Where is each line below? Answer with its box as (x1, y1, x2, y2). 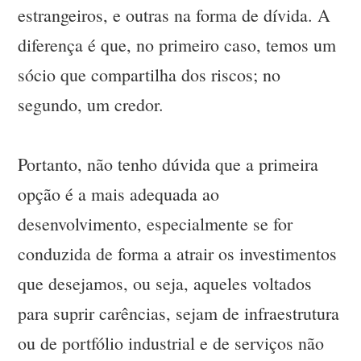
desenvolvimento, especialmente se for (18, 212, 293, 236)
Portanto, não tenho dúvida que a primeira (18, 152, 319, 176)
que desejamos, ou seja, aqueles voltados (18, 272, 313, 296)
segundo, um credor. (18, 93, 164, 117)
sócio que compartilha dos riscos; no (18, 63, 281, 87)
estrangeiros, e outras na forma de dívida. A (18, 3, 331, 27)
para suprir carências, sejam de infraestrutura (18, 301, 340, 326)
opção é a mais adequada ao (18, 182, 220, 206)
